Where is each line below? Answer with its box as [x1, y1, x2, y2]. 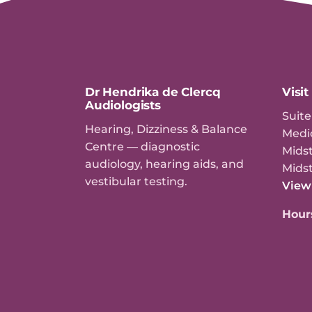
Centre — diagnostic [85, 139, 200, 153]
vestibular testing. [85, 174, 187, 188]
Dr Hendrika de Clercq [85, 84, 221, 99]
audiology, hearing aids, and [85, 157, 244, 171]
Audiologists [85, 97, 161, 112]
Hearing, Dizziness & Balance [85, 122, 247, 136]
